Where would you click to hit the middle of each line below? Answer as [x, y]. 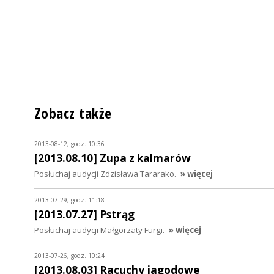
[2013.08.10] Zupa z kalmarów [113, 158]
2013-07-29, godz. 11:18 [69, 200]
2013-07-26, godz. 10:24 [69, 256]
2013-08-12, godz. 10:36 [69, 143]
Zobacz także [73, 113]
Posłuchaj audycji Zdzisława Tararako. [105, 173]
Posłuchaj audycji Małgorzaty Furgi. [99, 230]
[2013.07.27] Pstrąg [84, 214]
